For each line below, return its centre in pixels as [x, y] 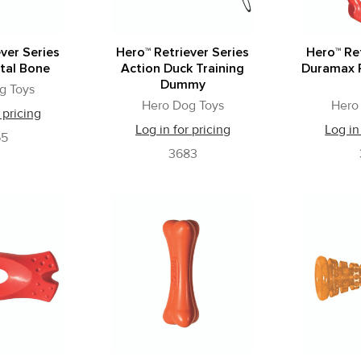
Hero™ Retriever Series [183, 53]
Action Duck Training [183, 69]
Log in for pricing [183, 130]
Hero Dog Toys [183, 106]
